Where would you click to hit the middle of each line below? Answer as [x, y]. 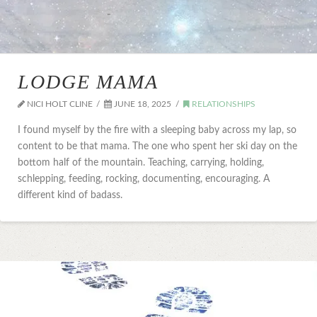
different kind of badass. [70, 195]
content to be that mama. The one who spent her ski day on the [157, 146]
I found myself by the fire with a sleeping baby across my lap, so [157, 130]
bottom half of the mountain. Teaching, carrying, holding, [141, 163]
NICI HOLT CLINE [59, 104]
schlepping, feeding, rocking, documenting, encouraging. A [144, 179]
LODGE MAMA [88, 81]
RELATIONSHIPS [222, 104]
